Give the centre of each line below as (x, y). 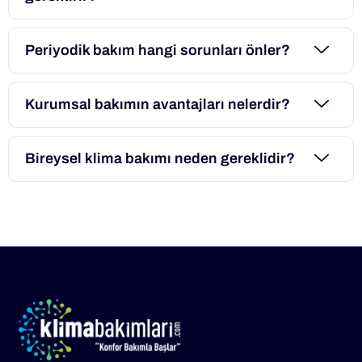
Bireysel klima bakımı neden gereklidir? (160, 159)
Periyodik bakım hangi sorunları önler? (158, 51)
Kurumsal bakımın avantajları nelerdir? (158, 105)
